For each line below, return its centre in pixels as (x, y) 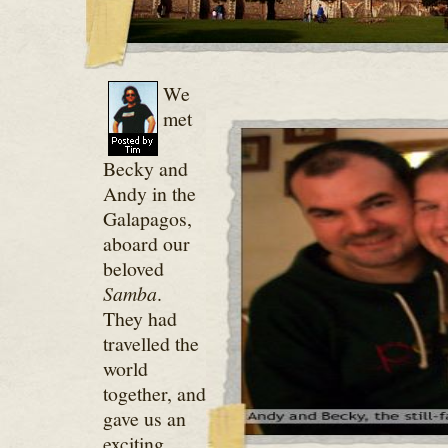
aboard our (146, 243)
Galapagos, (147, 218)
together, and (154, 393)
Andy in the (149, 193)
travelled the (150, 343)
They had (139, 318)
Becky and (145, 168)
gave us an (144, 418)
